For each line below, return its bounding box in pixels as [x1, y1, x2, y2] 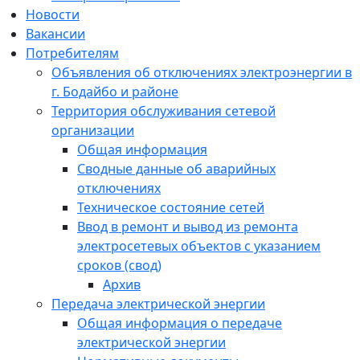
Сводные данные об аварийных [77, 160, 276, 178]
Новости [26, 6, 80, 23]
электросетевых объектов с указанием [77, 237, 321, 255]
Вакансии [26, 25, 85, 43]
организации [51, 121, 134, 139]
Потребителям [26, 44, 119, 62]
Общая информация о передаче [77, 314, 282, 332]
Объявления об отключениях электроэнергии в [51, 63, 352, 81]
